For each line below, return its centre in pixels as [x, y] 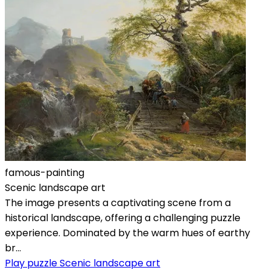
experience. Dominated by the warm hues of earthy [127, 233]
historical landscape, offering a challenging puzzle [123, 218]
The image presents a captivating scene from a [118, 202]
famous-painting [45, 172]
